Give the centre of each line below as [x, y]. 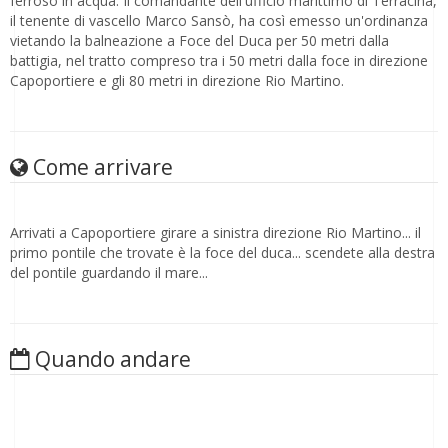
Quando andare [110, 359]
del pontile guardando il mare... [109, 272]
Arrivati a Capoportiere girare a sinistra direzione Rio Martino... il [215, 232]
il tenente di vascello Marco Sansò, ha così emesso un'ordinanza [219, 20]
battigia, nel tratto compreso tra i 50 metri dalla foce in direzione [219, 60]
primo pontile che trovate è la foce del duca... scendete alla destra [222, 252]
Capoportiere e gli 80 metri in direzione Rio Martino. [177, 80]
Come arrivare [100, 167]
